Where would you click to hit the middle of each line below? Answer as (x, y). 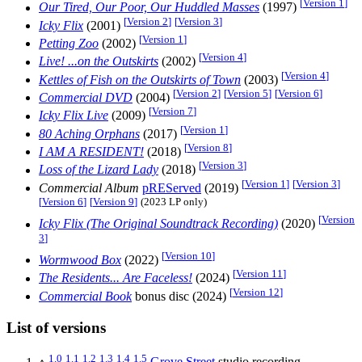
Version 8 (208, 148)
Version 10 (188, 256)
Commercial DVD (86, 98)
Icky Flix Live (74, 116)
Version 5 (248, 94)
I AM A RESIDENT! (91, 152)
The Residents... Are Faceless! (116, 278)
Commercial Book (85, 297)
